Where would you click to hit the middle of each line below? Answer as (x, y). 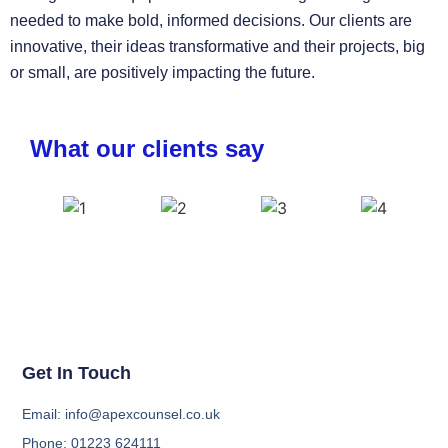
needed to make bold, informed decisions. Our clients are (211, 20)
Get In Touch (77, 373)
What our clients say (147, 148)
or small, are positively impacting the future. (162, 72)
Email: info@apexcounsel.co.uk (121, 414)
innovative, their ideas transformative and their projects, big (217, 46)
